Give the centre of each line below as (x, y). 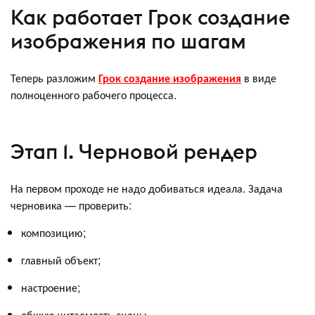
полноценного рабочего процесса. (94, 94)
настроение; (51, 287)
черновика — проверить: (71, 205)
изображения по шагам (128, 41)
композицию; (53, 232)
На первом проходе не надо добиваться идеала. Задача (147, 188)
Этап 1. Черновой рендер (134, 152)
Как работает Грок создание (150, 18)
